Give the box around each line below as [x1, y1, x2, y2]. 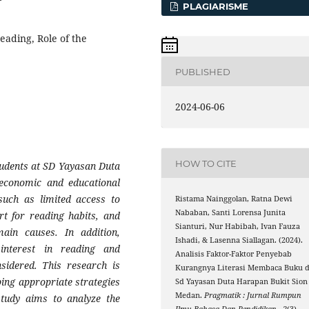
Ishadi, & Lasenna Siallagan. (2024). [175, 235, 303, 246]
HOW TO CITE [175, 157, 237, 169]
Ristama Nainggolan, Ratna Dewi [175, 194, 293, 204]
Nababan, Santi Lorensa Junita [175, 208, 286, 218]
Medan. [175, 290, 205, 301]
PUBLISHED [175, 66, 231, 77]
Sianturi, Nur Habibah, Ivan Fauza [175, 221, 301, 232]
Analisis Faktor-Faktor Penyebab [175, 249, 292, 259]
